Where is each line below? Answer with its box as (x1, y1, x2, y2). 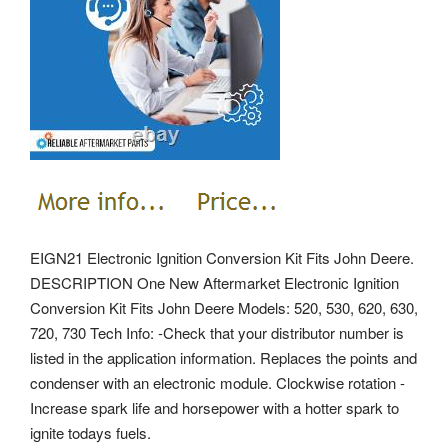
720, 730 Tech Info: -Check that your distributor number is (30, 321, 404, 343)
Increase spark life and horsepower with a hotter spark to (30, 396, 399, 418)
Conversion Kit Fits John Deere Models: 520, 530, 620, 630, (30, 296, 418, 318)
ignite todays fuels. (30, 421, 151, 443)
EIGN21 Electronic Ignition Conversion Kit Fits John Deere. (30, 246, 414, 268)
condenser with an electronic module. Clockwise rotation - (30, 371, 405, 393)
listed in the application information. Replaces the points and (30, 346, 417, 368)
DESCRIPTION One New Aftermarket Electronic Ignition (30, 271, 399, 293)
